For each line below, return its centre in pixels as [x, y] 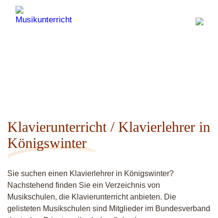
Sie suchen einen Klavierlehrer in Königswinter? [91, 173]
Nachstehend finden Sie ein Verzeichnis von [84, 185]
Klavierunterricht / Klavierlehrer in [109, 127]
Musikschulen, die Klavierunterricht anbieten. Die [92, 197]
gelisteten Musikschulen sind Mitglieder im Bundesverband [109, 209]
